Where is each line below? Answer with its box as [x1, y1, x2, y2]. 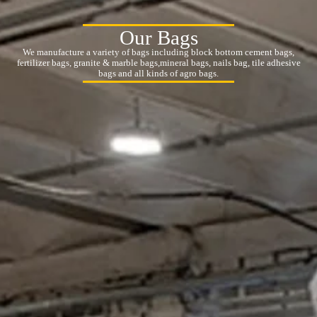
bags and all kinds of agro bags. [98, 68, 219, 79]
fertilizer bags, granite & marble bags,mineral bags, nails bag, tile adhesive [16, 57, 301, 68]
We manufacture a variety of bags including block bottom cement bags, [23, 47, 294, 57]
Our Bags [119, 25, 198, 49]
